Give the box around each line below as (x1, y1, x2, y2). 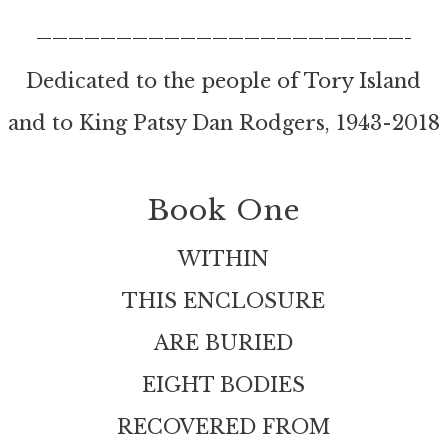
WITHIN (178, 247, 270, 271)
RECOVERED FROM (117, 415, 331, 439)
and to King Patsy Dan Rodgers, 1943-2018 (7, 111, 440, 135)
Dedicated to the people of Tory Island (26, 69, 422, 93)
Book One (147, 193, 301, 228)
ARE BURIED (154, 331, 294, 355)
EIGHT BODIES (142, 373, 306, 397)
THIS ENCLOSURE (122, 289, 326, 313)
